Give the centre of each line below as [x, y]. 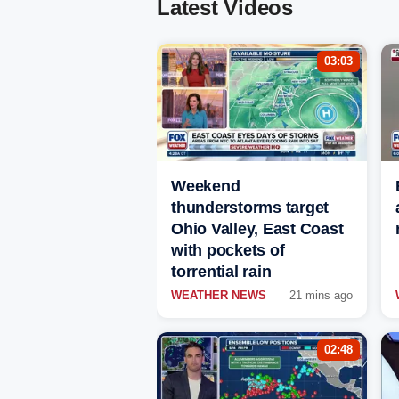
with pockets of [228, 251]
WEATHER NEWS [219, 296]
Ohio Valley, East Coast [257, 229]
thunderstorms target [250, 208]
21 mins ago [321, 296]
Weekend [206, 187]
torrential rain [221, 272]
